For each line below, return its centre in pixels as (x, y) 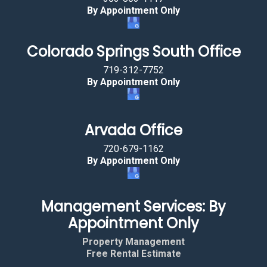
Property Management (133, 242)
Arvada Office (133, 130)
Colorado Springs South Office (133, 52)
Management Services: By (133, 207)
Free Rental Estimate (133, 254)
